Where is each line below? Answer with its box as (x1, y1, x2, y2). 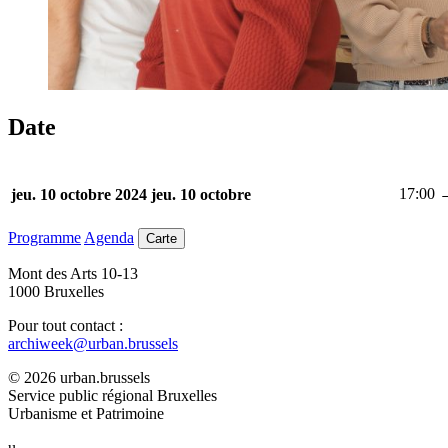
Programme (8, 229, 81, 247)
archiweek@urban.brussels (8, 335, 178, 353)
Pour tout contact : (8, 317, 123, 335)
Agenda (84, 229, 134, 247)
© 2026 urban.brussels (8, 369, 150, 387)
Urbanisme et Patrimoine (8, 405, 164, 423)
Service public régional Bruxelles (8, 387, 217, 405)
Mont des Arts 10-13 (8, 265, 138, 283)
